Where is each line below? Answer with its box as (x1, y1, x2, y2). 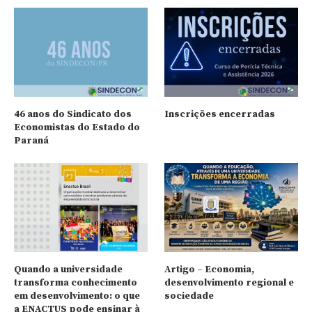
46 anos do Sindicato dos (14, 108, 132, 121)
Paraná (14, 134, 49, 148)
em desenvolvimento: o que (14, 290, 140, 303)
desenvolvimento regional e (164, 276, 295, 290)
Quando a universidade (14, 263, 123, 276)
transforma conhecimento (14, 276, 137, 290)
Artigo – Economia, (164, 263, 255, 276)
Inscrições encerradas (164, 108, 276, 121)
